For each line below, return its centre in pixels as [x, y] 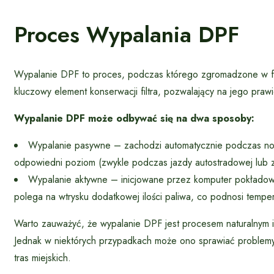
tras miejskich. [43, 257]
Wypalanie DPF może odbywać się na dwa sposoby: [134, 118]
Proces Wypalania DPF [127, 34]
